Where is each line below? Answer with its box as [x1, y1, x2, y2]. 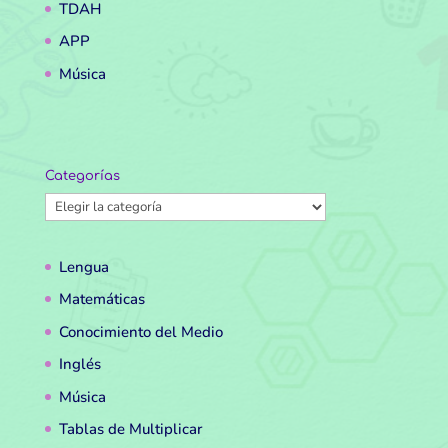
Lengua [58, 256, 109, 277]
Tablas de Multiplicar [58, 419, 202, 440]
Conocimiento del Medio [58, 321, 223, 342]
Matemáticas [58, 289, 145, 310]
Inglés [58, 354, 101, 375]
